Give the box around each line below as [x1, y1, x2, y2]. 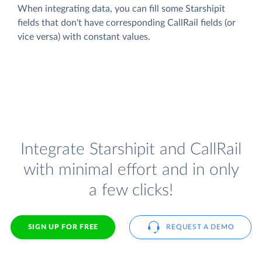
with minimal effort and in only [23, 161, 239, 179]
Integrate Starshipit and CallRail [20, 141, 242, 158]
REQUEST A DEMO [166, 223, 235, 230]
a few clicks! [89, 182, 173, 199]
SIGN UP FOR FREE [27, 223, 98, 230]
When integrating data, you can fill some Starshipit [18, 4, 225, 13]
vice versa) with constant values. [18, 32, 150, 42]
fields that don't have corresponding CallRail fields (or [18, 18, 236, 27]
